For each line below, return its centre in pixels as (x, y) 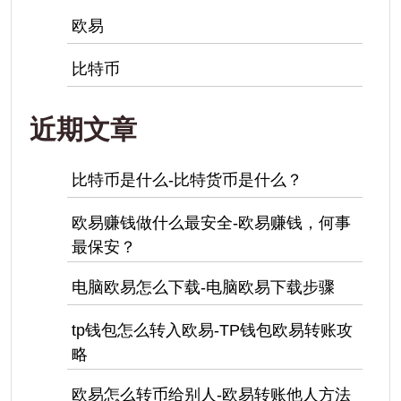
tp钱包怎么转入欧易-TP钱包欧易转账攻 (212, 330)
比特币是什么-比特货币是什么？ (187, 179)
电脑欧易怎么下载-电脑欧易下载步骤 (203, 287)
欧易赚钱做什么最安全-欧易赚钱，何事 (211, 222)
